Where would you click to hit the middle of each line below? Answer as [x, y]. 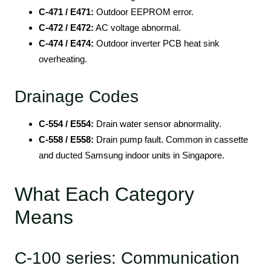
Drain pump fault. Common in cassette [171, 140]
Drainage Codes [77, 97]
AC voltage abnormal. [137, 28]
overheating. [63, 59]
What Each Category [104, 194]
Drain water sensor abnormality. [158, 124]
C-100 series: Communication [127, 258]
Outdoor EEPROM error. [144, 12]
